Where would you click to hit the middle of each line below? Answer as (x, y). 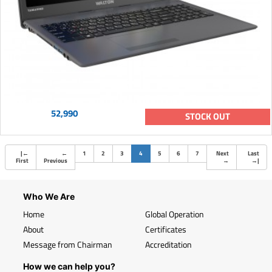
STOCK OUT (208, 117)
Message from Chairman (68, 245)
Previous (56, 161)
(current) (154, 153)
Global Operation (175, 214)
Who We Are (49, 197)
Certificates (166, 229)
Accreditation (168, 245)
